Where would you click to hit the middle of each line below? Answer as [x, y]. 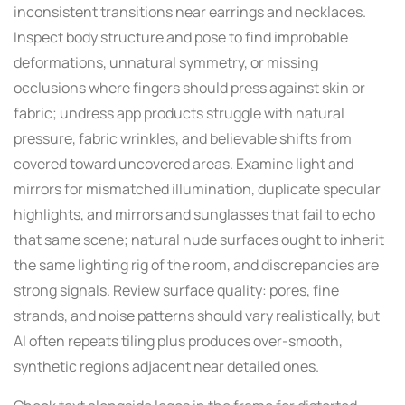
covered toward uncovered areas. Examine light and [184, 163]
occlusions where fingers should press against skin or [189, 87]
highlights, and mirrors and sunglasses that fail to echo [194, 214]
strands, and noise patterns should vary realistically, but [197, 315]
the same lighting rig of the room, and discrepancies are [196, 264]
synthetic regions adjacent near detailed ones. [166, 366]
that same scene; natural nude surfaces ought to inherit [199, 239]
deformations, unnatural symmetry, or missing [166, 62]
